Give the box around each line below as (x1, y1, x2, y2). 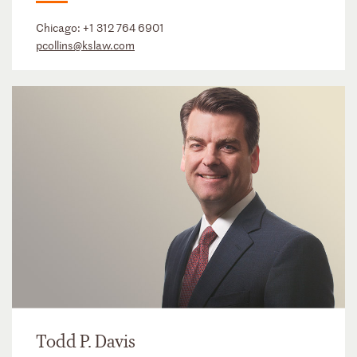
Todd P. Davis (36, 330, 135, 353)
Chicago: (36, 19, 83, 35)
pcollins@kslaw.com (36, 37, 135, 53)
